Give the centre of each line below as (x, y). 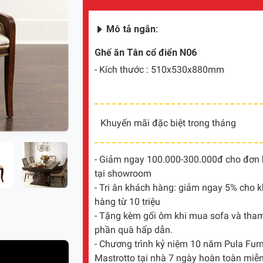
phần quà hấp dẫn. (134, 230)
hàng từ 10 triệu (127, 201)
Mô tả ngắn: (132, 29)
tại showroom (123, 173)
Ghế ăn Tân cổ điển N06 (146, 52)
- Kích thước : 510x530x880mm (159, 69)
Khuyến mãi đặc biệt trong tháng (168, 123)
